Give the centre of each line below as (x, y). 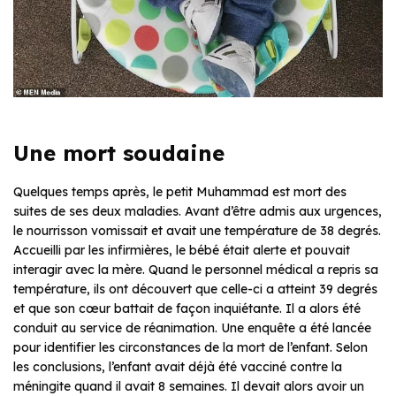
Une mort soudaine (119, 152)
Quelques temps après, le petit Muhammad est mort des (180, 191)
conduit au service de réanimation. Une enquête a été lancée (192, 327)
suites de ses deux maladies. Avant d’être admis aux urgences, (198, 211)
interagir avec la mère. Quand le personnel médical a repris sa (196, 269)
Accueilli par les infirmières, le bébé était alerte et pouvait (182, 250)
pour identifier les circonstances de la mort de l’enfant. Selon (190, 347)
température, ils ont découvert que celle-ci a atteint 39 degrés (195, 289)
